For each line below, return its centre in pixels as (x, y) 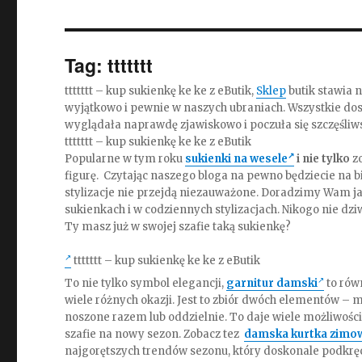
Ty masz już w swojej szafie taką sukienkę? (178, 227)
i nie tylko (322, 159)
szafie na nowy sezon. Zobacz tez (155, 334)
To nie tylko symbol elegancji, (146, 283)
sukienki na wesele (237, 159)
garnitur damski (272, 283)
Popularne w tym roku (125, 159)
